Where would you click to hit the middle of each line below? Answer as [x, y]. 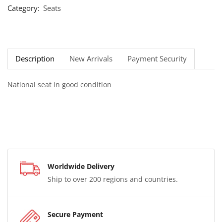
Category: [25, 8]
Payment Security [157, 58]
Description [35, 58]
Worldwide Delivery [81, 166]
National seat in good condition [59, 84]
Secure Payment [75, 215]
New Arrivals [91, 58]
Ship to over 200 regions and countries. [113, 179]
